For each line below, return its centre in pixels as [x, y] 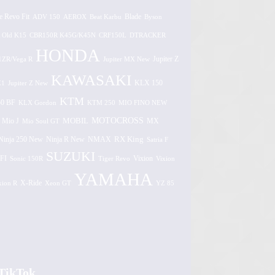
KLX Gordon [37, 103]
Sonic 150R [26, 158]
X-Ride [31, 183]
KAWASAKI [91, 80]
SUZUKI [70, 157]
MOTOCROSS [117, 120]
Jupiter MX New [126, 59]
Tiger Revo [114, 158]
